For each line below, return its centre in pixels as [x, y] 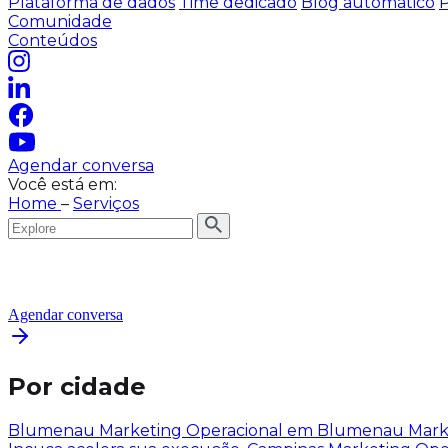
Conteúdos [52, 40]
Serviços [106, 203]
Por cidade [77, 386]
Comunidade [60, 21]
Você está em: [62, 184]
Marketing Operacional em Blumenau [253, 430]
